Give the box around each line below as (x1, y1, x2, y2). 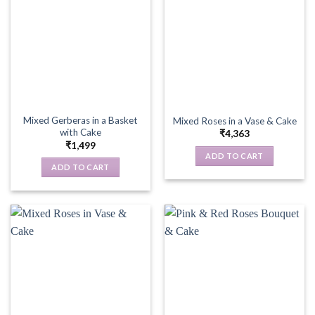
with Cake (60, 127, 101, 139)
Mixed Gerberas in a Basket (23, 115, 138, 127)
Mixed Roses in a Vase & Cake (172, 115, 297, 127)
